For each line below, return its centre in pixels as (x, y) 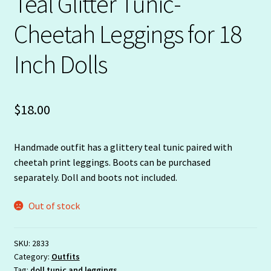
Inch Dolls (60, 64)
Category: (32, 256)
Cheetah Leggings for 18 (127, 34)
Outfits (65, 256)
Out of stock (54, 206)
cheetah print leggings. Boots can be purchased (112, 162)
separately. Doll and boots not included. (95, 177)
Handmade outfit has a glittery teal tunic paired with (123, 147)
